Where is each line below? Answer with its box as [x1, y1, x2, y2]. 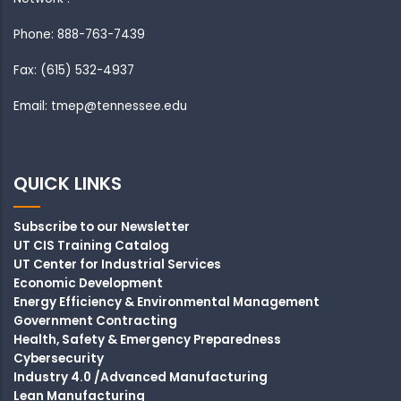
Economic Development [13, 275, 163, 293]
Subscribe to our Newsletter [13, 218, 190, 236]
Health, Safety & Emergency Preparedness [13, 331, 281, 349]
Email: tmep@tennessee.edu [13, 98, 187, 115]
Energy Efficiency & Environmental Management [13, 294, 320, 311]
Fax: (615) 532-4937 [13, 62, 134, 80]
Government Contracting [13, 312, 177, 330]
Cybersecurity [13, 350, 104, 368]
